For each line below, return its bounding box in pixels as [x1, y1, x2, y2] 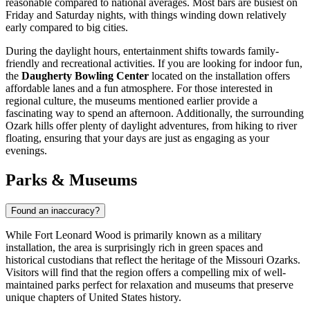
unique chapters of [6, 291, 89, 304]
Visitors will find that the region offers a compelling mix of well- [6, 266, 286, 279]
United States [89, 291, 147, 304]
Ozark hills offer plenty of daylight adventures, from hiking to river [6, 120, 297, 132]
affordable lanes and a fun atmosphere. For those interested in [6, 82, 273, 95]
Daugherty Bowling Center [21, 70, 149, 82]
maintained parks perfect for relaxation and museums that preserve [6, 279, 293, 291]
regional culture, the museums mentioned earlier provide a [6, 95, 257, 107]
